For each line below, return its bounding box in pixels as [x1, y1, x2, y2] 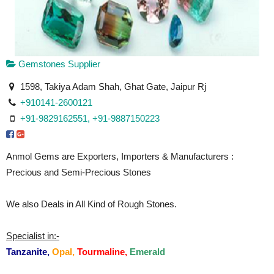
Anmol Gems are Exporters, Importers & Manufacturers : [6, 151, 234, 161]
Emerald [130, 246, 165, 257]
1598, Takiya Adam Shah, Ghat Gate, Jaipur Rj [18, 81, 207, 92]
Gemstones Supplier [16, 59, 100, 69]
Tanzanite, [6, 246, 50, 257]
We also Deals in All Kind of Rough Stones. [6, 199, 177, 209]
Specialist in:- [6, 231, 59, 241]
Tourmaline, [77, 246, 127, 257]
